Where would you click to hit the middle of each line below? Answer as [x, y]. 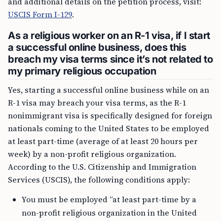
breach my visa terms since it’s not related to [110, 59]
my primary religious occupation [82, 71]
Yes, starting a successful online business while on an [109, 90]
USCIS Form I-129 [40, 14]
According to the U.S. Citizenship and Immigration [102, 167]
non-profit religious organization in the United [109, 213]
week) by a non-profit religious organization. [92, 154]
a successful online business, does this [97, 47]
